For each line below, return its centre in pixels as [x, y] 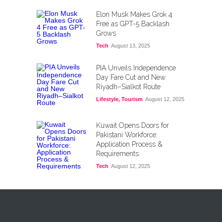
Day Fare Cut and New [131, 77]
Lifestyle [107, 99]
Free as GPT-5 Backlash [133, 24]
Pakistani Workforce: [127, 135]
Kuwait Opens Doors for [133, 125]
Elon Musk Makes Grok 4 [134, 14]
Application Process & [129, 144]
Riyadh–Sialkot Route [128, 87]
